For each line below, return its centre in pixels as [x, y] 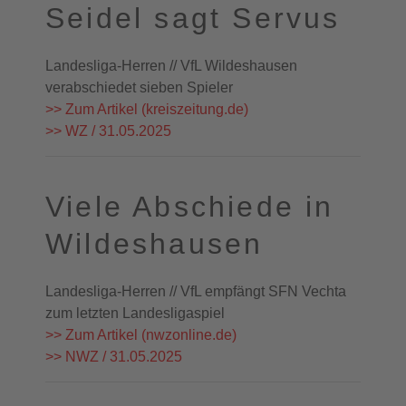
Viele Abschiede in [190, 207]
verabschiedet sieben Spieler [139, 87]
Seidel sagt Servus [193, 18]
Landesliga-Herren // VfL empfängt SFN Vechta [196, 291]
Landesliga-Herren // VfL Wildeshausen [171, 66]
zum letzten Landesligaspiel [135, 313]
